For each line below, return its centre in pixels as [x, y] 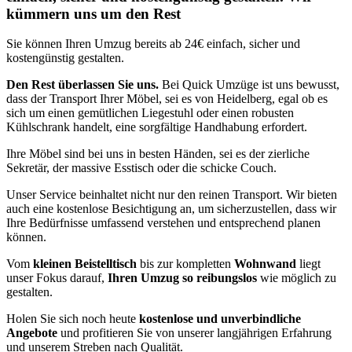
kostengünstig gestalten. [65, 58]
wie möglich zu [297, 278]
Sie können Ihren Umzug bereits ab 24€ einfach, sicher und [153, 44]
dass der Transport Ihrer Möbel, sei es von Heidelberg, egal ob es [167, 99]
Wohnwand [265, 264]
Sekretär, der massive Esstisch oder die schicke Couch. [141, 168]
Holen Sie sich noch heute [73, 319]
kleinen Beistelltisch [85, 264]
